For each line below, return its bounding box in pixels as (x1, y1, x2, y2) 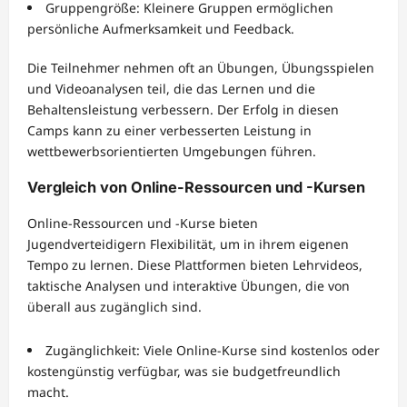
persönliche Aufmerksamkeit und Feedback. (27, 19, 294, 37)
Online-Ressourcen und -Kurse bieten (27, 214, 258, 233)
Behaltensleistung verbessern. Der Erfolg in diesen (27, 100, 339, 118)
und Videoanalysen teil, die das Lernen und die (27, 79, 315, 97)
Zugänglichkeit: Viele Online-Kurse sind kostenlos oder (45, 342, 380, 360)
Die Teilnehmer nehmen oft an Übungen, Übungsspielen (27, 58, 374, 76)
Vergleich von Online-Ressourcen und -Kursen (27, 177, 365, 196)
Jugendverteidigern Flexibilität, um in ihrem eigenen (27, 235, 349, 253)
